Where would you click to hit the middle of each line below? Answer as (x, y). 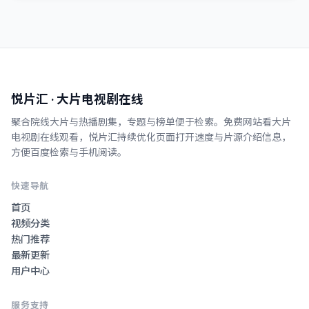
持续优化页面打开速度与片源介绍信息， (204, 137)
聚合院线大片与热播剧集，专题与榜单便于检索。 (117, 122)
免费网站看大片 (257, 122)
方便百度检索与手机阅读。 (69, 152)
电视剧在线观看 (45, 137)
